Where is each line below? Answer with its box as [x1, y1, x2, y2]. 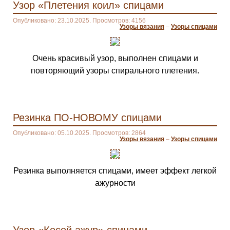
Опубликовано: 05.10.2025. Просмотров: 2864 [13, 129, 146, 137]
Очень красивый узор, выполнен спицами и [32, 54, 198, 63]
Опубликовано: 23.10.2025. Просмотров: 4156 [13, 17, 146, 24]
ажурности [94, 179, 136, 187]
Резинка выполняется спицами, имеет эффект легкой [13, 166, 217, 175]
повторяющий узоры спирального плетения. [31, 66, 199, 75]
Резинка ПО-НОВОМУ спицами [13, 112, 162, 123]
